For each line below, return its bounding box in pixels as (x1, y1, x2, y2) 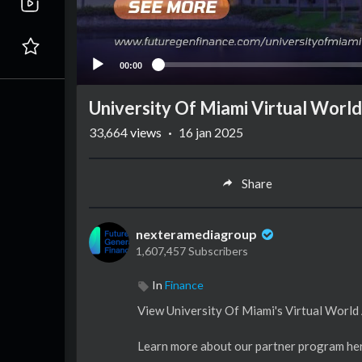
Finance (165, 278, 204, 293)
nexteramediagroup (136, 226, 259, 242)
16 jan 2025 (179, 124, 243, 141)
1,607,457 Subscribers (136, 244, 248, 259)
